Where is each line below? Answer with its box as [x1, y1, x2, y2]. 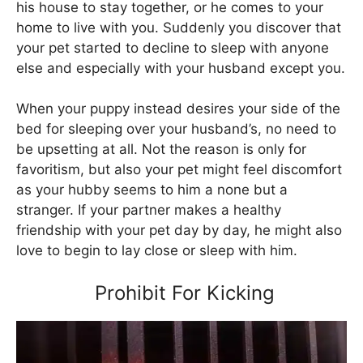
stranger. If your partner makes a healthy [16, 202, 281, 219]
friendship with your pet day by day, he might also [16, 222, 342, 239]
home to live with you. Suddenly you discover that [16, 19, 341, 36]
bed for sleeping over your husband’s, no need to [16, 121, 336, 138]
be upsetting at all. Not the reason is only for [16, 141, 306, 158]
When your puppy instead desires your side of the [16, 100, 340, 117]
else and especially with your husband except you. [16, 59, 345, 76]
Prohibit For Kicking [88, 280, 275, 305]
